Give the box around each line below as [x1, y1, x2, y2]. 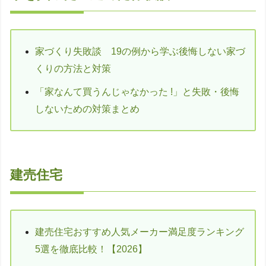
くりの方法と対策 [35, 64, 111, 74]
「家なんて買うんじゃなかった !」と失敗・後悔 [35, 87, 239, 97]
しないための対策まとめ [35, 104, 140, 114]
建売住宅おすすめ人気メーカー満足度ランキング [35, 227, 244, 237]
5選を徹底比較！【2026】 [35, 244, 147, 254]
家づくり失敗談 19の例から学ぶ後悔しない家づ [35, 46, 245, 56]
